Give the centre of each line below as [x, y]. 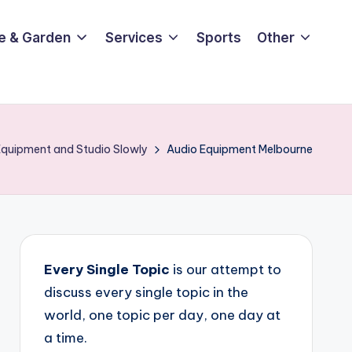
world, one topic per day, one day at [162, 315]
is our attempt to [225, 269]
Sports [218, 37]
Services [134, 37]
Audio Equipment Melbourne [240, 149]
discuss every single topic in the [146, 292]
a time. [65, 338]
